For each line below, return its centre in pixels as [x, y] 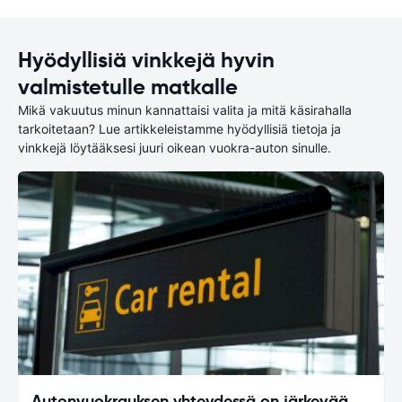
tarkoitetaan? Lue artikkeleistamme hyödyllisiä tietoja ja [179, 129]
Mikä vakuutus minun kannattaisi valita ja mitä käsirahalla [185, 110]
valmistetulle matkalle [128, 87]
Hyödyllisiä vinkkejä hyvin [146, 60]
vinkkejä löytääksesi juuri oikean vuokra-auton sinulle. [175, 148]
